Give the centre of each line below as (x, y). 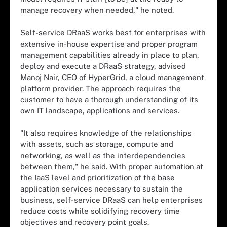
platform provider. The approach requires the (101, 88)
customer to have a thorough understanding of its (109, 99)
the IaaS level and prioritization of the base (98, 178)
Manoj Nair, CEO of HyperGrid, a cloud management (112, 77)
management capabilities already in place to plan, (110, 55)
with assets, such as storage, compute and (97, 144)
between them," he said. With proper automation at (112, 166)
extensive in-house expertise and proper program (109, 44)
